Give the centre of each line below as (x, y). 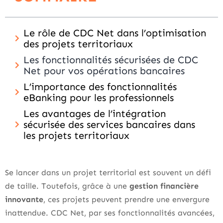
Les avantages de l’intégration (95, 114)
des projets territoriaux (78, 44)
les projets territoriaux (76, 136)
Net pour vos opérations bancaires (104, 71)
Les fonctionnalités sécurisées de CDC (111, 60)
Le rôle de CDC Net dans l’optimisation (115, 33)
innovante (24, 200)
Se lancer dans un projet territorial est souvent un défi (108, 173)
